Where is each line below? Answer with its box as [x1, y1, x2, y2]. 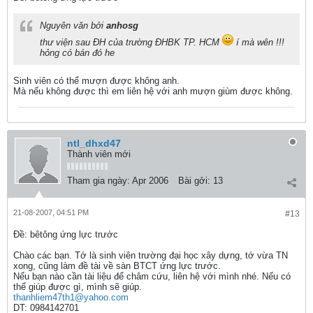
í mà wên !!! [233, 37, 284, 48]
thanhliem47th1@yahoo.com [13, 292, 129, 303]
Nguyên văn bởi [40, 20, 106, 31]
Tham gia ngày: [67, 175, 130, 186]
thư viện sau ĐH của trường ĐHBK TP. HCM [40, 37, 222, 48]
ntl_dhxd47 [67, 138, 121, 149]
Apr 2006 [132, 175, 168, 186]
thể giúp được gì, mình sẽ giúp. [13, 282, 142, 292]
